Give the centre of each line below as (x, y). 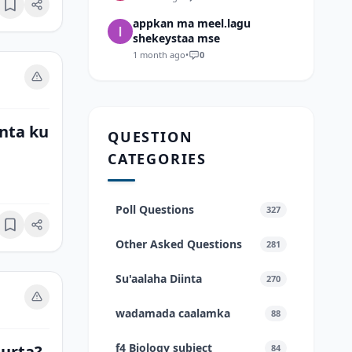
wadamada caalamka (173, 313)
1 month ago (159, 55)
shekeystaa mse (176, 38)
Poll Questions (155, 209)
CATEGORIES (158, 159)
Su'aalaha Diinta (159, 279)
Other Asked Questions (179, 244)
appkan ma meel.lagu (192, 23)
